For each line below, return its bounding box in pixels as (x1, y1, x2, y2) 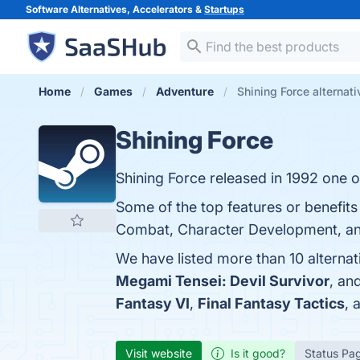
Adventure (156, 84, 214, 98)
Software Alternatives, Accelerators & (26, 3, 204, 15)
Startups (204, 3, 244, 15)
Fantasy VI (116, 295, 190, 312)
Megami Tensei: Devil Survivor (116, 272, 329, 289)
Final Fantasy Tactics (198, 295, 345, 312)
